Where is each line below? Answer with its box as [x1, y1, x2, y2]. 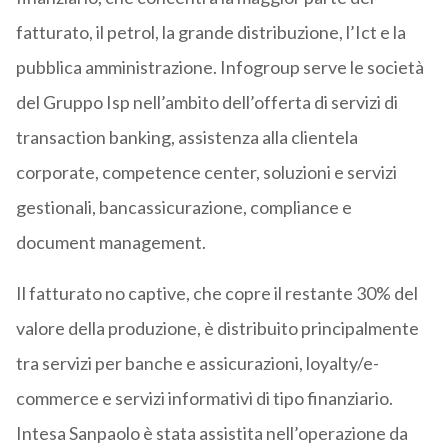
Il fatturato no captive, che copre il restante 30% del [15, 282, 418, 305]
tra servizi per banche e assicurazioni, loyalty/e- [15, 352, 379, 375]
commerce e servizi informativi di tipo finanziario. [15, 387, 393, 410]
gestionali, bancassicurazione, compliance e [15, 196, 352, 219]
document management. [15, 231, 206, 254]
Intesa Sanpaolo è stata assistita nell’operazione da [15, 422, 408, 445]
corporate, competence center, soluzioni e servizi [15, 161, 397, 184]
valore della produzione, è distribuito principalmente [15, 317, 419, 340]
